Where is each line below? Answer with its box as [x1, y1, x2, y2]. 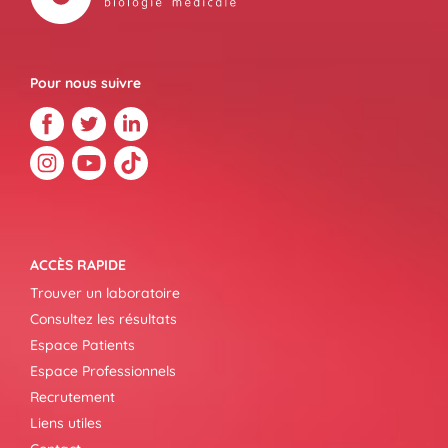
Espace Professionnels [30, 362, 176, 380]
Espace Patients [30, 336, 135, 354]
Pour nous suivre [30, 74, 141, 92]
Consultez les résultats [30, 310, 177, 328]
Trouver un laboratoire [30, 284, 180, 302]
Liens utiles [30, 414, 102, 432]
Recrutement [30, 388, 115, 406]
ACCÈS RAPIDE [30, 256, 126, 274]
